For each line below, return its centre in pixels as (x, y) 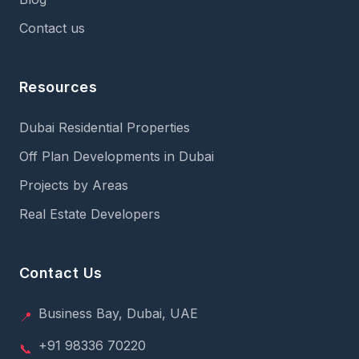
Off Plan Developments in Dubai (117, 156)
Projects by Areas (74, 185)
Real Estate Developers (90, 214)
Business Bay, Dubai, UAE (118, 313)
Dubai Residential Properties (105, 127)
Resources (58, 87)
